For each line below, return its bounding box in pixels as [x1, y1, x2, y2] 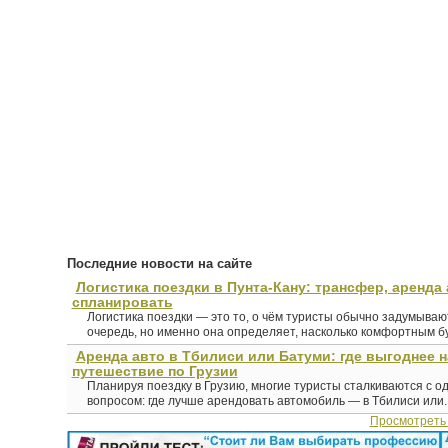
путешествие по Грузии [71, 363, 238, 380]
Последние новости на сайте [66, 256, 252, 272]
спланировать [71, 294, 173, 311]
